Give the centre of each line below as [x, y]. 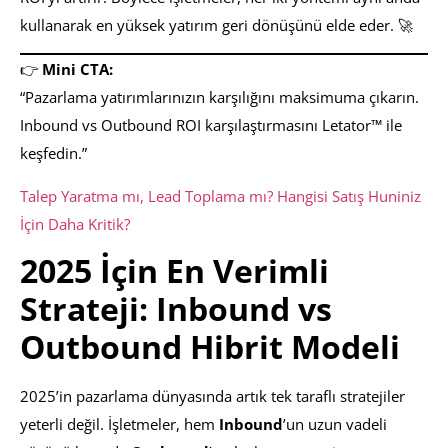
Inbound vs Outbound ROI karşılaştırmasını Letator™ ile [211, 125]
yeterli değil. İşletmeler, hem [119, 423]
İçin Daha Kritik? [75, 223]
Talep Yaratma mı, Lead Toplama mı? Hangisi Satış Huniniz [220, 195]
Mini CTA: [77, 69]
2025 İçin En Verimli [174, 270]
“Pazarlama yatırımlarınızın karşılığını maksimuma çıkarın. [219, 97]
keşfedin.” [53, 153]
